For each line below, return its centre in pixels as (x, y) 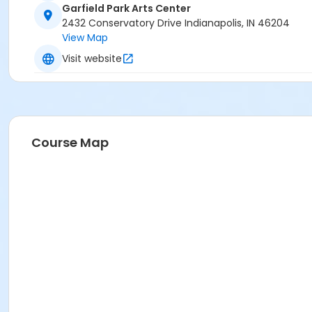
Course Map (70, 143)
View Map (85, 38)
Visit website (92, 58)
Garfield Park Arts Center (126, 9)
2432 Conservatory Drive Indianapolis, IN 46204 (176, 23)
